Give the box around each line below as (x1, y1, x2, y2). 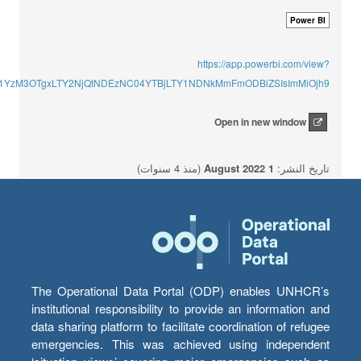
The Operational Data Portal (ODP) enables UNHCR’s (31, 282, 330, 299)
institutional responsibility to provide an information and (31, 300, 330, 317)
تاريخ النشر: (274, 160, 330, 176)
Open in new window (214, 114, 306, 129)
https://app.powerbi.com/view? (197, 56, 330, 70)
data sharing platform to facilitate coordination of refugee (31, 317, 330, 334)
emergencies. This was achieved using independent (31, 335, 330, 352)
